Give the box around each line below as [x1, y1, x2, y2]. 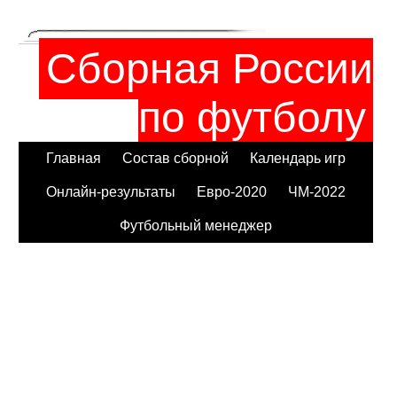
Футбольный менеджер [120, 217, 273, 233]
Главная [46, 150, 102, 166]
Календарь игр [250, 150, 346, 166]
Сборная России [46, 44, 374, 92]
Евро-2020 [197, 183, 268, 199]
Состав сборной [122, 150, 230, 166]
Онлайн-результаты [46, 183, 176, 199]
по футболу [138, 93, 367, 141]
